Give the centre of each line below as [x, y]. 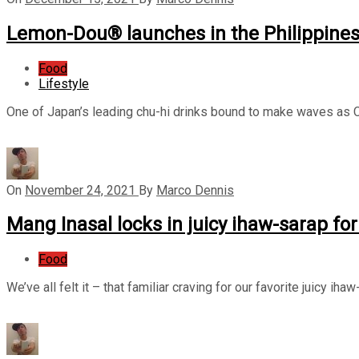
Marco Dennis [195, 190]
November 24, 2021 [80, 190]
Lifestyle [64, 83]
